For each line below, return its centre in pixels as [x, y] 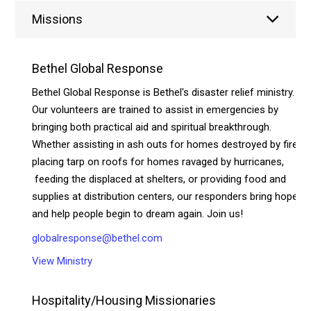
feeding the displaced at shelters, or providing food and [159, 179]
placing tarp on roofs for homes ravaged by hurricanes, [158, 161]
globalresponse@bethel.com [98, 238]
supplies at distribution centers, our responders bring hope [165, 196]
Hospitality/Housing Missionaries [124, 300]
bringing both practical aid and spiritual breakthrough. [152, 127]
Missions [58, 19]
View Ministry [62, 261]
